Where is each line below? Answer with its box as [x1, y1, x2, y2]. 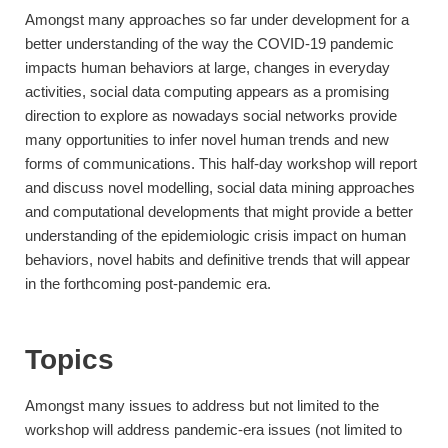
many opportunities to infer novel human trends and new [25, 131, 389, 148]
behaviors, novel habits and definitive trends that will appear [25, 251, 410, 268]
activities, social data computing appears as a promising [25, 83, 389, 100]
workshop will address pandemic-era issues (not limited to [25, 421, 402, 438]
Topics [25, 344, 114, 375]
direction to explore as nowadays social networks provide [25, 107, 397, 124]
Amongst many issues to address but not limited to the [25, 397, 379, 414]
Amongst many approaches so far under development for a [25, 11, 409, 28]
